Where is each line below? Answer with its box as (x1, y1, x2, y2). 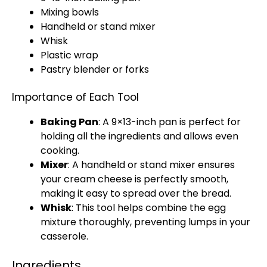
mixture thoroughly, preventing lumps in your (41, 215, 250, 229)
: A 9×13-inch (98, 115, 159, 129)
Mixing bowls (41, 5, 99, 19)
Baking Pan (41, 115, 98, 129)
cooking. (41, 144, 79, 157)
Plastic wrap (41, 48, 98, 62)
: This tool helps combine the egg (72, 201, 226, 215)
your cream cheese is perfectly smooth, (41, 172, 228, 186)
